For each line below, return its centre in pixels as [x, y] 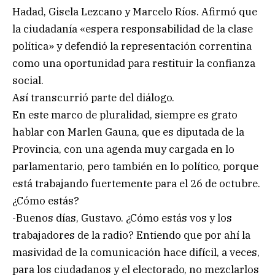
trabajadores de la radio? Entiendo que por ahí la [131, 235]
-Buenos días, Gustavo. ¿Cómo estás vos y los [122, 218]
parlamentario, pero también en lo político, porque [135, 166]
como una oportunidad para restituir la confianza [134, 63]
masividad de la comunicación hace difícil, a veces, [136, 252]
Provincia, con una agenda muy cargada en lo [123, 149]
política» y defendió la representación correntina [132, 46]
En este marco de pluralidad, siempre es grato [125, 114]
